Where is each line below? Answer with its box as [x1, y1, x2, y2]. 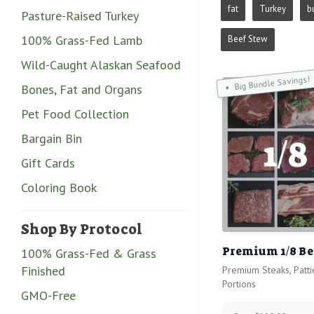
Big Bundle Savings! [233, 73, 311, 93]
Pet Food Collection [21, 105, 129, 122]
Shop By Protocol [21, 219, 142, 238]
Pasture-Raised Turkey [21, 7, 139, 24]
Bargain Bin [21, 130, 82, 146]
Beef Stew [228, 33, 268, 46]
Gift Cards [21, 154, 75, 171]
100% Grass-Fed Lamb [21, 32, 142, 48]
